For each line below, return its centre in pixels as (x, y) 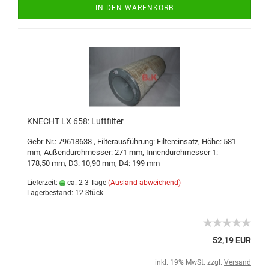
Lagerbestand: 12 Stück (65, 193)
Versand (237, 262)
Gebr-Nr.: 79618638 (60, 141)
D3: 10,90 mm (92, 163)
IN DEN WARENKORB (134, 8)
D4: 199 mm (139, 163)
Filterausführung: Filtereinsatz (148, 141)
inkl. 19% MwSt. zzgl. (189, 262)
